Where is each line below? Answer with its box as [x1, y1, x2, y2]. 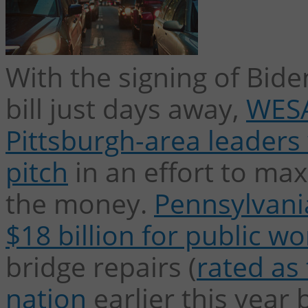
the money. [5, 185, 147, 221]
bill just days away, [5, 90, 246, 126]
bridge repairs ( [5, 248, 197, 285]
